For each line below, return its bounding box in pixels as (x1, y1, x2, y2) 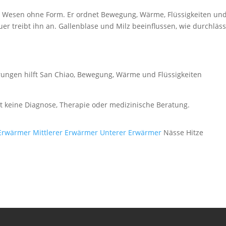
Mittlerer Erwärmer (33, 128, 98, 137)
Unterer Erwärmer (100, 128, 162, 137)
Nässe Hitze (163, 128, 204, 137)
